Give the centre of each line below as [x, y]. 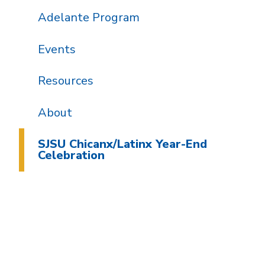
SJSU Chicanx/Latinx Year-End [122, 144]
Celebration [71, 156]
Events [56, 49]
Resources [65, 81]
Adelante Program [88, 18]
